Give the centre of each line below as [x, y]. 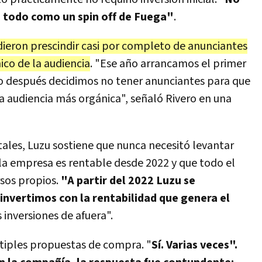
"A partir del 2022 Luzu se [128, 181]
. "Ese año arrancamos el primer [168, 64]
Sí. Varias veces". [194, 245]
